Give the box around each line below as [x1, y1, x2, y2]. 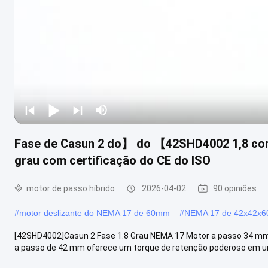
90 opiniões [213, 183, 257, 193]
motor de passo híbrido [26, 183, 115, 193]
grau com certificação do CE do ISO [14, 153, 211, 167]
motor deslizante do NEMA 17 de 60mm [19, 208, 170, 218]
